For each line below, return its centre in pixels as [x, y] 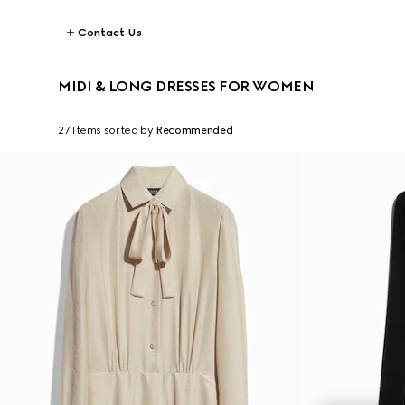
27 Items [80, 130]
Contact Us [110, 33]
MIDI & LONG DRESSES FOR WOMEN [186, 86]
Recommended [194, 130]
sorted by [128, 130]
